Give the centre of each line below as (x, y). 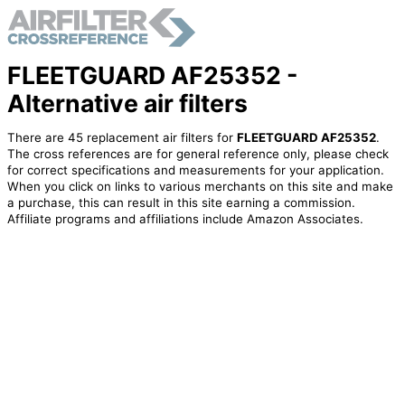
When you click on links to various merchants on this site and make (200, 187)
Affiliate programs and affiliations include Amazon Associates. (185, 219)
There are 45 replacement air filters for (122, 138)
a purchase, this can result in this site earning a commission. (181, 203)
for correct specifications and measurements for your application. (195, 170)
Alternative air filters (127, 103)
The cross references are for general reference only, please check (198, 154)
